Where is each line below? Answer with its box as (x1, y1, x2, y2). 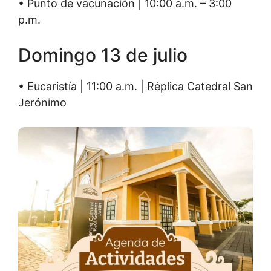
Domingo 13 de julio (18, 44, 188, 66)
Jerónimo (18, 96, 67, 109)
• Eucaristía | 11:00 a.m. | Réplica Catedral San (18, 80, 253, 93)
